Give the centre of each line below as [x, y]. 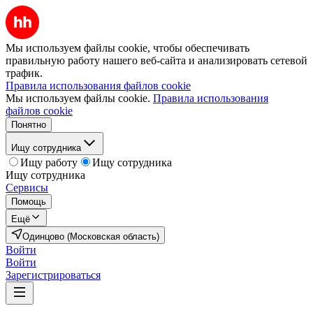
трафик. [24, 73]
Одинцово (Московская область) [91, 236]
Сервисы [27, 188]
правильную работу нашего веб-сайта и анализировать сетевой [156, 60]
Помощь [29, 202]
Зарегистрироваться [53, 275]
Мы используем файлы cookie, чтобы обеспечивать [128, 48]
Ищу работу [49, 162]
